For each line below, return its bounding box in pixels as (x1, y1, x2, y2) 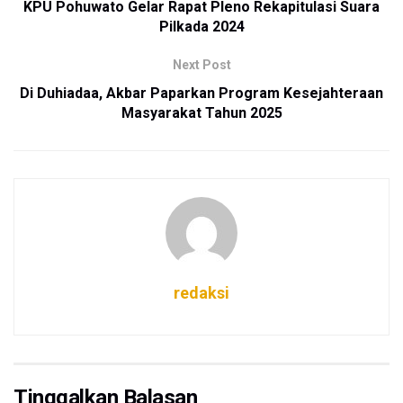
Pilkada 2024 (158, 17, 245, 35)
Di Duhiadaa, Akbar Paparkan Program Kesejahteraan (20, 84, 383, 102)
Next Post (172, 57, 231, 72)
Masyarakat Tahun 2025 (121, 103, 282, 121)
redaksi (174, 282, 229, 302)
